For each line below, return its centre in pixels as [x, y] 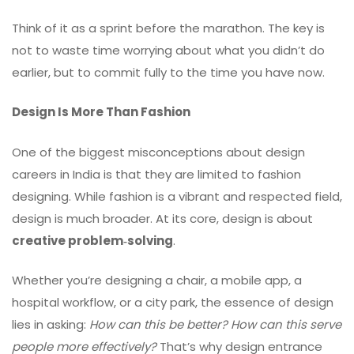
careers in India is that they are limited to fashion [156, 174]
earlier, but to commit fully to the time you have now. [168, 72]
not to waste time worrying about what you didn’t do [168, 50]
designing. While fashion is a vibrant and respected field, [177, 196]
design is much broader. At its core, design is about [162, 218]
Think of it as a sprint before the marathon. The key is [168, 28]
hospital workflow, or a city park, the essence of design [173, 302]
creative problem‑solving [92, 240]
